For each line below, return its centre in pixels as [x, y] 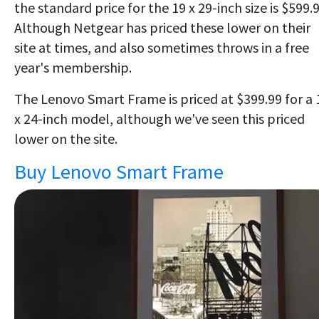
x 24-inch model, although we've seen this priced [159, 118]
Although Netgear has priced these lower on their [162, 27]
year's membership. [73, 67]
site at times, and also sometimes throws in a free [162, 47]
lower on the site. [66, 138]
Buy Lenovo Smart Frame [119, 171]
